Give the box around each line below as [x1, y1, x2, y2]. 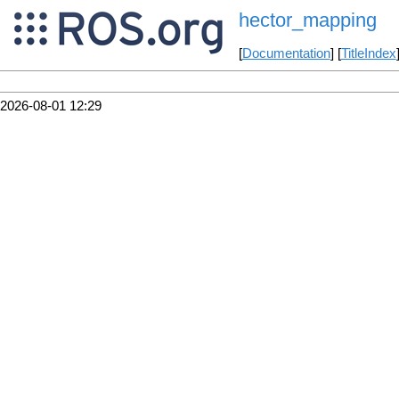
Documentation [241, 46, 330, 61]
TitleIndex [340, 46, 396, 61]
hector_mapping [238, 9, 377, 32]
